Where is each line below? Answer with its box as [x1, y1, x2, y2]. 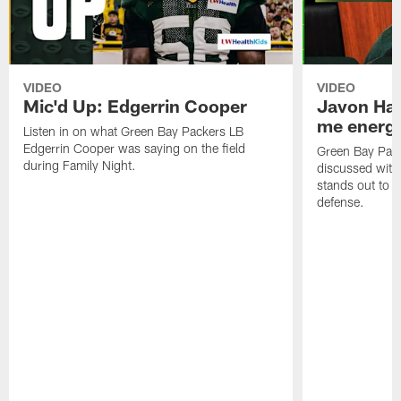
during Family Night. [23, 158, 137, 174]
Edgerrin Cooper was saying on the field [23, 141, 246, 157]
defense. [316, 194, 364, 210]
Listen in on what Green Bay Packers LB [23, 124, 244, 140]
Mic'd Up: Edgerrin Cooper [23, 95, 248, 117]
